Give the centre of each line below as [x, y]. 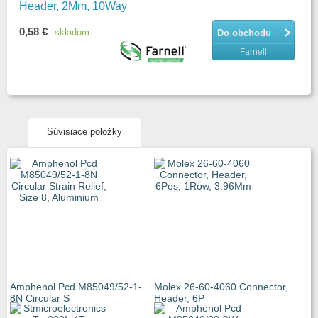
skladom [72, 32]
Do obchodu [244, 33]
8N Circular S [40, 298]
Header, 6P [179, 298]
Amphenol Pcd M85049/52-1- [76, 287]
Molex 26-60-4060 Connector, [221, 287]
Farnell [253, 52]
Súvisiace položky [84, 132]
